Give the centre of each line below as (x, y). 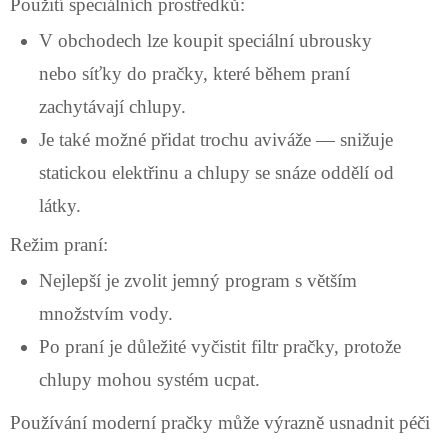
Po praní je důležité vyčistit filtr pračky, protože (219, 346)
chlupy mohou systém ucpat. (149, 379)
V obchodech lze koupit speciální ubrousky (205, 40)
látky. (59, 205)
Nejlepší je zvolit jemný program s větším (197, 280)
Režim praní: (59, 245)
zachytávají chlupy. (112, 106)
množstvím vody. (105, 313)
